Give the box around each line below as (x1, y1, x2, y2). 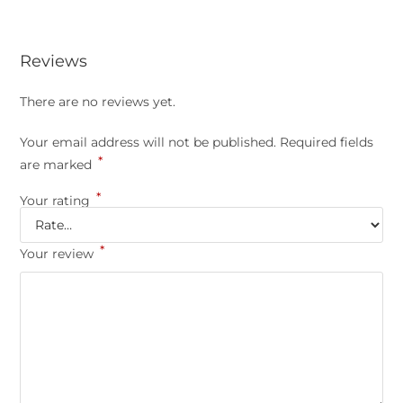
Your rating (20, 192, 94, 209)
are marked (20, 156, 96, 173)
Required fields (280, 133, 374, 150)
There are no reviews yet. (20, 93, 176, 110)
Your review (20, 245, 98, 262)
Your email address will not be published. (20, 133, 277, 150)
